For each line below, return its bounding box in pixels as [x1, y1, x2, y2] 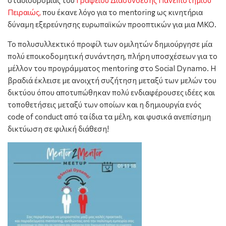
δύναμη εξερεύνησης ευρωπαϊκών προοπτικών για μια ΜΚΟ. [8, 19, 216, 29]
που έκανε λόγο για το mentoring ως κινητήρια [42, 7, 203, 17]
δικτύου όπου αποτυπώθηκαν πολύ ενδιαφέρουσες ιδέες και [8, 87, 215, 97]
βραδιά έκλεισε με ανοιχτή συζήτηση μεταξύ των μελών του [8, 75, 216, 85]
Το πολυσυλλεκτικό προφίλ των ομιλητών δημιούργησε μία [8, 39, 212, 48]
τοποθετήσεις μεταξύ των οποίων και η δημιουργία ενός [8, 99, 201, 109]
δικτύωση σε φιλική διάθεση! [8, 124, 109, 133]
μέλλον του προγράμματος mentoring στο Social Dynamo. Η [8, 63, 216, 73]
